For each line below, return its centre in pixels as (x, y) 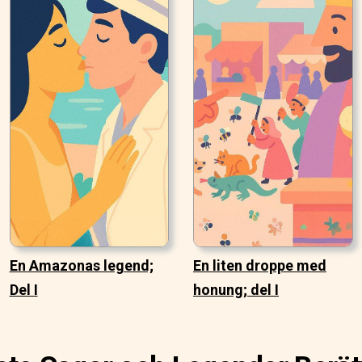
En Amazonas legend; (81, 266)
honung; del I (236, 290)
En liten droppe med (260, 266)
